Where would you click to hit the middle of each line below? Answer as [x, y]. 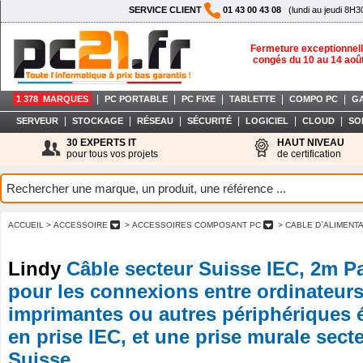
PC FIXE [199, 99]
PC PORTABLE [136, 99]
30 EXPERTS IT [101, 143]
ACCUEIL [26, 225]
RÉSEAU [155, 121]
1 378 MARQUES [52, 99]
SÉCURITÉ [209, 121]
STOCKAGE [97, 121]
